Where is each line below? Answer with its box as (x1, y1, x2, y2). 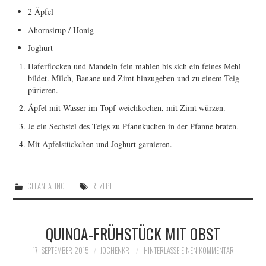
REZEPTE (91, 180, 115, 192)
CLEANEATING (27, 180, 65, 192)
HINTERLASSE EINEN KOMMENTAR (143, 244, 234, 256)
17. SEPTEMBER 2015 (32, 244, 89, 256)
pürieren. (28, 84, 59, 96)
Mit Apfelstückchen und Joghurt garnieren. (28, 138, 173, 150)
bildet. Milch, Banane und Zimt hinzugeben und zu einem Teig (28, 72, 240, 84)
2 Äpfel (28, 6, 54, 18)
